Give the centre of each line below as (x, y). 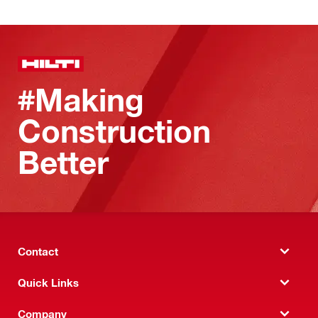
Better (63, 162)
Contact (38, 251)
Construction (114, 131)
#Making (81, 100)
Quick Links (48, 282)
